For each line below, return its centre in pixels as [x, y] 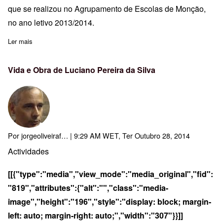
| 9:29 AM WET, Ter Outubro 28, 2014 [129, 135]
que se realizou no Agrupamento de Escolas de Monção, [107, 8]
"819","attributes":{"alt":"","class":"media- [88, 187]
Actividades [28, 151]
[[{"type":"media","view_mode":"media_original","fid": [110, 174]
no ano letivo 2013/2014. [51, 22]
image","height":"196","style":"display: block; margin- [110, 201]
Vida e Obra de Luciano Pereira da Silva [82, 70]
